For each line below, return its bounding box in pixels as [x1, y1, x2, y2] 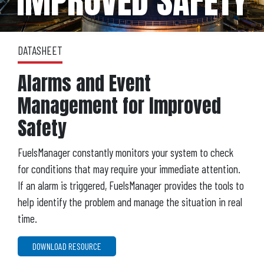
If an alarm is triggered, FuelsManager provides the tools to [18, 178, 244, 192]
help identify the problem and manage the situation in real [18, 194, 242, 209]
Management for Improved [18, 91, 221, 120]
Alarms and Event [18, 68, 151, 98]
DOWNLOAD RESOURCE [32, 240, 101, 252]
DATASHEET [18, 43, 62, 57]
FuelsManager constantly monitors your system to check [18, 145, 233, 159]
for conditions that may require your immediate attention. [18, 161, 240, 176]
